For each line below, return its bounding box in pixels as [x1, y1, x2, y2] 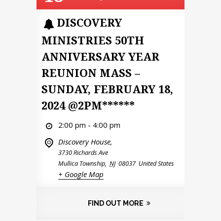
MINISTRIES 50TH [41, 32, 144, 47]
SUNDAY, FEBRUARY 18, [41, 81, 173, 96]
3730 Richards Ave [58, 147, 108, 157]
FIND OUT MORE [87, 199, 144, 207]
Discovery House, [58, 136, 112, 147]
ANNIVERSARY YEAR [41, 48, 159, 64]
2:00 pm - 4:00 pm [58, 119, 120, 130]
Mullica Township [58, 158, 105, 168]
